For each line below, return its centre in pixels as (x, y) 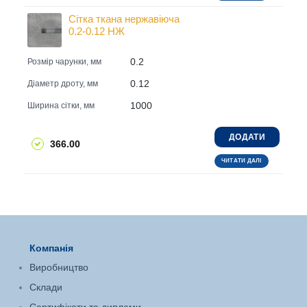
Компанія (51, 248)
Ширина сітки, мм (61, 105)
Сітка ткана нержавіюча (124, 19)
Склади (46, 287)
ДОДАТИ (247, 137)
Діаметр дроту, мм (63, 83)
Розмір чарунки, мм (64, 61)
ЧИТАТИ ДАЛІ (241, 161)
